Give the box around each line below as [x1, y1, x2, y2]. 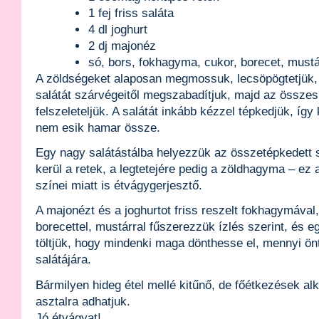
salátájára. [36, 253, 91, 267]
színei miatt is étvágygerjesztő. [36, 179, 202, 193]
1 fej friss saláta [88, 6, 174, 21]
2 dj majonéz [88, 39, 157, 53]
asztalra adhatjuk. [36, 294, 130, 308]
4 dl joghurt [88, 23, 148, 37]
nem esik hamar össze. [36, 121, 160, 135]
